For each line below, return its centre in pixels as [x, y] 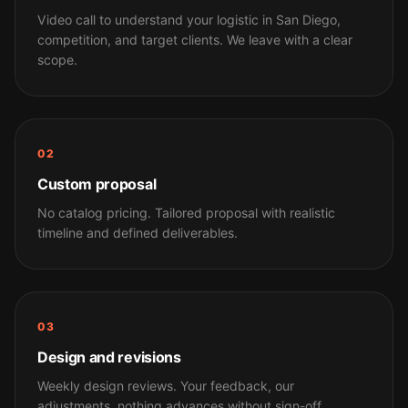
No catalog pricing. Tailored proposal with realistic [186, 213]
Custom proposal [97, 184]
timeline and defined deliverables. [138, 233]
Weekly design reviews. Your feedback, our [166, 386]
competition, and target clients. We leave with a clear [195, 40]
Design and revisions [109, 357]
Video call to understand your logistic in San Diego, [189, 20]
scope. [57, 60]
